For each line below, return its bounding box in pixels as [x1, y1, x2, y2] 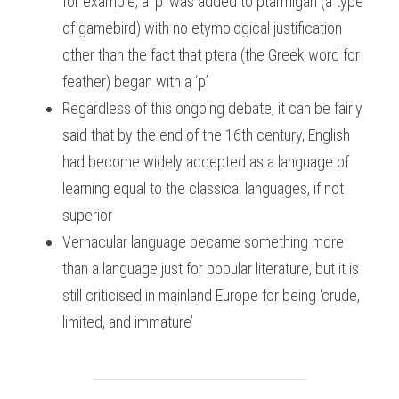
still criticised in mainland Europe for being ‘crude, [62, 286, 360, 305]
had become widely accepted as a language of [62, 152, 349, 171]
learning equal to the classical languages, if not [62, 179, 344, 198]
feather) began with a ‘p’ [62, 72, 208, 91]
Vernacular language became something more [62, 232, 344, 251]
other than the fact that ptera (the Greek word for [62, 45, 360, 64]
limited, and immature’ [62, 313, 193, 331]
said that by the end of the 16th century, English [62, 126, 350, 144]
